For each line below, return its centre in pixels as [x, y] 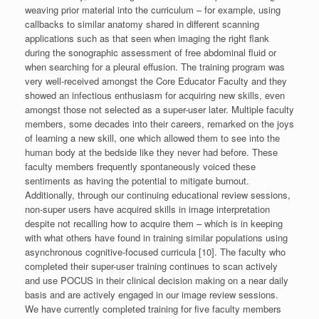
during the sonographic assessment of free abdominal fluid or [151, 52]
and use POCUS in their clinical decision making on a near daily [157, 280]
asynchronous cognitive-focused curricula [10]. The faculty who [155, 251]
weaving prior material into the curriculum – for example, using [153, 9]
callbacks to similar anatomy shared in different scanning [142, 23]
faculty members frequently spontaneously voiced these [140, 166]
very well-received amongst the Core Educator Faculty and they [156, 80]
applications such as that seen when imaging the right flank [147, 38]
